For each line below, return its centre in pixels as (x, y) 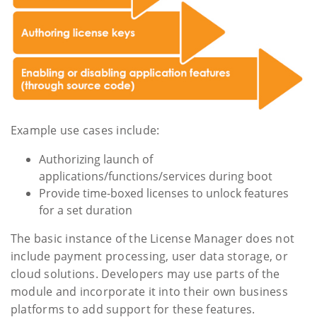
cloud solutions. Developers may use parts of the (145, 274)
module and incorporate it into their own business (149, 292)
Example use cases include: (85, 131)
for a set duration (86, 211)
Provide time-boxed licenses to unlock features (164, 194)
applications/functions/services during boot (156, 177)
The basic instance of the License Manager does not (152, 239)
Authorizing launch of (96, 160)
